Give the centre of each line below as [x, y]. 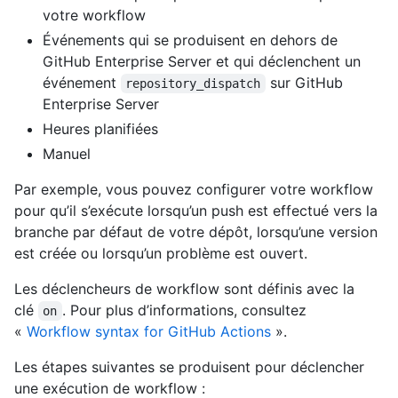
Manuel [67, 154]
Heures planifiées [100, 129]
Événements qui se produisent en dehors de [190, 40]
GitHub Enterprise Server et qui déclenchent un [202, 62]
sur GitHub [306, 83]
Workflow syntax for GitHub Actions [149, 332]
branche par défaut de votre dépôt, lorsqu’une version [196, 232]
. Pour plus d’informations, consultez [184, 310]
